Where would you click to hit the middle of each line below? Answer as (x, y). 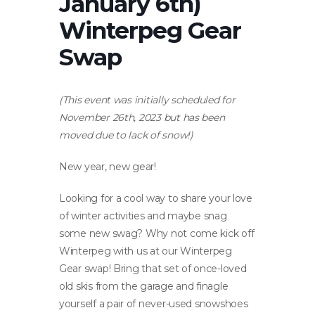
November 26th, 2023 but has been (142, 117)
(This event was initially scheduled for (147, 99)
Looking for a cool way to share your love (156, 198)
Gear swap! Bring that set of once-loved (153, 268)
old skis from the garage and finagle (144, 286)
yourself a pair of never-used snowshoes (154, 303)
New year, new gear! (108, 166)
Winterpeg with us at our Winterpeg (146, 251)
